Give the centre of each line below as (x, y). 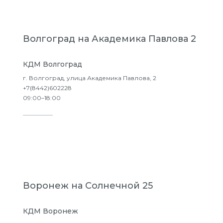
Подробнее (72, 129)
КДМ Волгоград (53, 64)
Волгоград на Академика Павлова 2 (110, 39)
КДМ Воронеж (51, 211)
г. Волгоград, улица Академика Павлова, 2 (90, 78)
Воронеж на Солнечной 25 (88, 186)
